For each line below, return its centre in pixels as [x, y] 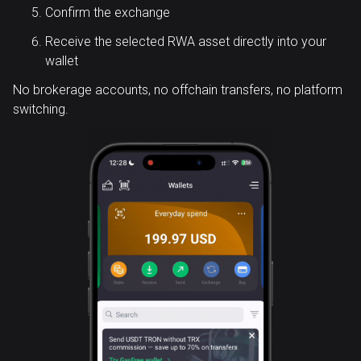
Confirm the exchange [108, 12]
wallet [62, 61]
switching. [41, 109]
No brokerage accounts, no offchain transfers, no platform [178, 90]
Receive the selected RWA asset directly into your [186, 41]
